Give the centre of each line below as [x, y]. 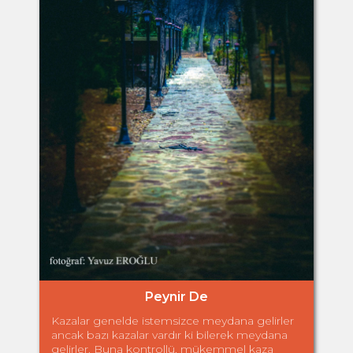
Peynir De [176, 297]
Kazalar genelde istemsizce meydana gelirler [173, 321]
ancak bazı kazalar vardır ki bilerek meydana [169, 335]
